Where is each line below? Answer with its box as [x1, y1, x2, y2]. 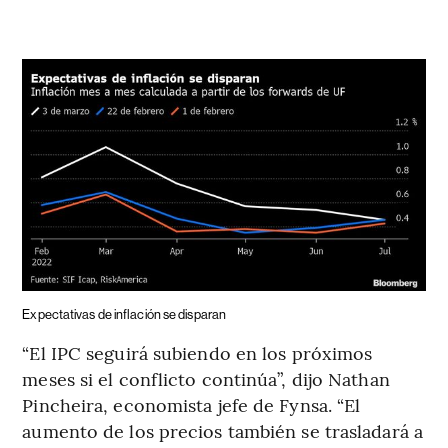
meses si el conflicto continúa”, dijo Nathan [22, 366, 390, 392]
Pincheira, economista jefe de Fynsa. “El [22, 392, 361, 418]
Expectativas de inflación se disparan [22, 307, 227, 323]
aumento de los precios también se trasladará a [22, 418, 423, 444]
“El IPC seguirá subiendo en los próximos [22, 340, 373, 366]
